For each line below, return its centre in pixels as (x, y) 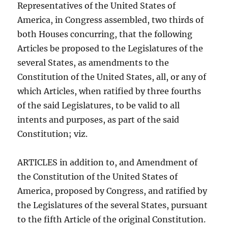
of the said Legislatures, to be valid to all (99, 105)
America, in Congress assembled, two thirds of (111, 20)
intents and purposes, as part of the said (98, 119)
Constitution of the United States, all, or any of (112, 77)
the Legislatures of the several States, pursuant (113, 205)
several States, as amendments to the (93, 62)
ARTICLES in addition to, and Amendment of (108, 162)
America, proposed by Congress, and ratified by (112, 191)
